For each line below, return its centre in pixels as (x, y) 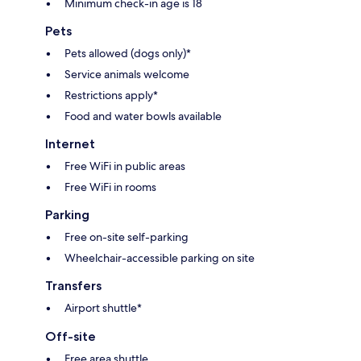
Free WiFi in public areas (125, 166)
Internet (70, 144)
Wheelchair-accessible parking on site (160, 258)
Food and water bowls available (143, 116)
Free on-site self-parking (127, 237)
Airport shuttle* (103, 308)
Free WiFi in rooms (110, 187)
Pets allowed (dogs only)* (128, 54)
